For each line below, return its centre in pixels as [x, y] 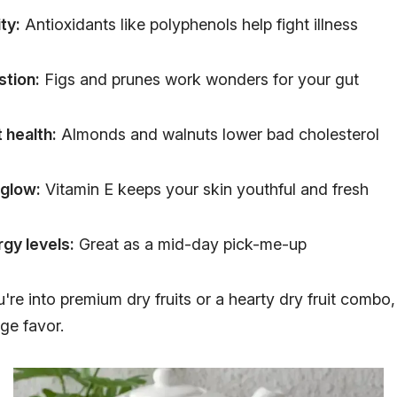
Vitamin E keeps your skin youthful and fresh [205, 189]
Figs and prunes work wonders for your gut [199, 79]
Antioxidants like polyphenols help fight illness [189, 24]
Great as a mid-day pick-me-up [191, 244]
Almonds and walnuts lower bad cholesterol [218, 134]
